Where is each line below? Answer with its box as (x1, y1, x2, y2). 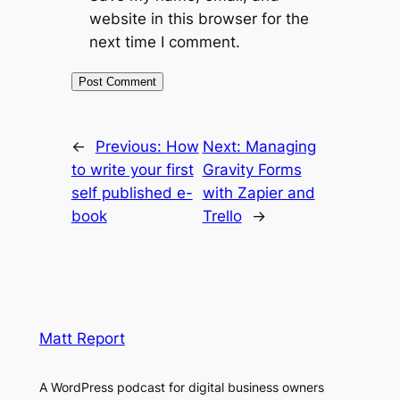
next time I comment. (88, 32, 240, 51)
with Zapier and (202, 183, 315, 202)
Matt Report (38, 329, 125, 347)
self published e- (71, 183, 193, 202)
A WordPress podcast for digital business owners (38, 379, 324, 395)
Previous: (95, 137, 166, 155)
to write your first (71, 160, 194, 179)
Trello (202, 206, 242, 225)
